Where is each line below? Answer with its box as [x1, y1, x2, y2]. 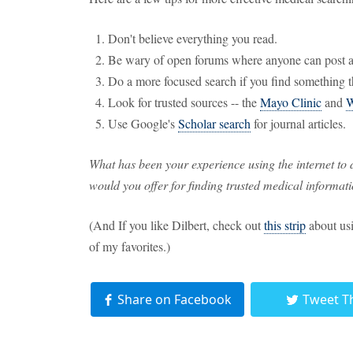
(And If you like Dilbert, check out [89, 217, 264, 233]
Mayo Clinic [260, 94, 321, 110]
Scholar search [178, 115, 251, 132]
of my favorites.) [89, 238, 170, 255]
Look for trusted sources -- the [108, 94, 260, 110]
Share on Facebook [117, 291, 232, 308]
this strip [264, 217, 306, 233]
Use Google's [108, 115, 178, 132]
